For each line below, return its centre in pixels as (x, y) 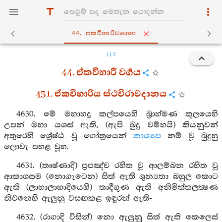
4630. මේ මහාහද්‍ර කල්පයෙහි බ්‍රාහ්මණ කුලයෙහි (117, 114)
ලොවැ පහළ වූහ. (36, 147)
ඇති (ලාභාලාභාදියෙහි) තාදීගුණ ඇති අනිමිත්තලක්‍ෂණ (111, 188)
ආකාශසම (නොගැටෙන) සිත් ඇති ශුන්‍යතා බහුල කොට (111, 177)
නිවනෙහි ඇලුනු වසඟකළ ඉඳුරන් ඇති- (78, 198)
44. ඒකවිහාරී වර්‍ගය (101, 73)
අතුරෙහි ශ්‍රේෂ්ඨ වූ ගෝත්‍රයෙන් (69, 136)
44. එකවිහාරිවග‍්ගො (104, 33)
